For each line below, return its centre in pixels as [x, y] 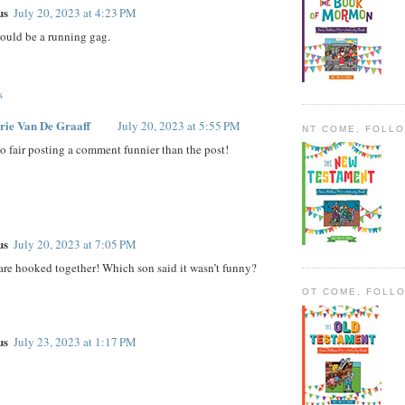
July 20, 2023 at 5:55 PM [179, 125]
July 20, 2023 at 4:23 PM [75, 13]
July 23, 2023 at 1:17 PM [75, 342]
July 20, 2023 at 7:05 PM [75, 245]
